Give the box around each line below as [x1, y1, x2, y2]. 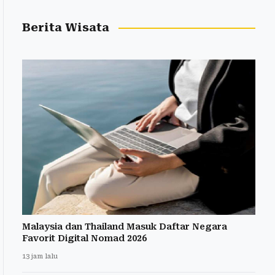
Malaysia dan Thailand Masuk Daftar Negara [22, 222, 227, 232]
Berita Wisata [22, 21, 109, 34]
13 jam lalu [22, 252, 58, 261]
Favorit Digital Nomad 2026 [22, 233, 147, 244]
